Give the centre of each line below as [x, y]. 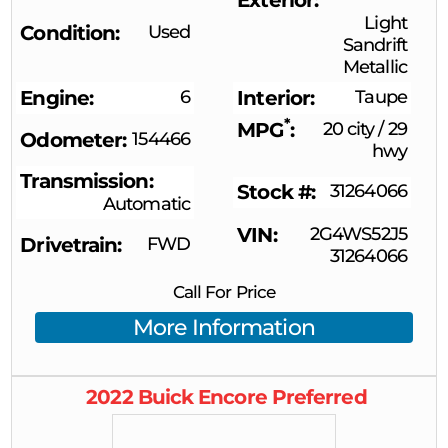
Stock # [274, 192]
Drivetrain [69, 245]
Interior [274, 97]
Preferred [319, 396]
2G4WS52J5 [358, 234]
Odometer [71, 139]
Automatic [146, 204]
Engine [54, 97]
